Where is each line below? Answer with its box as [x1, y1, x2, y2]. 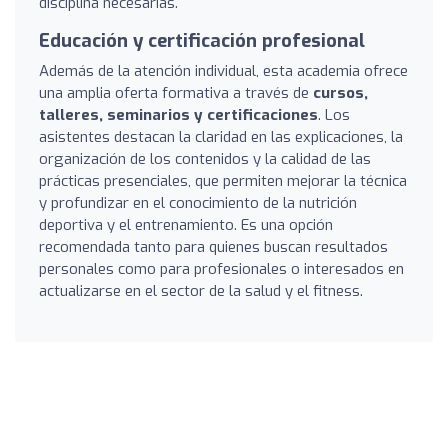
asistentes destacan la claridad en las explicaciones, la [39, 126, 403, 147]
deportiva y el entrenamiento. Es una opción [39, 214, 333, 235]
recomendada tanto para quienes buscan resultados [39, 236, 388, 257]
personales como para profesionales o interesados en [39, 258, 404, 279]
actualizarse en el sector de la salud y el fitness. [39, 280, 363, 301]
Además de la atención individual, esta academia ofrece [39, 60, 408, 81]
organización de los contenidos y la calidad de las [39, 148, 371, 169]
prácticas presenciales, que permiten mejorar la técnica [39, 170, 407, 191]
